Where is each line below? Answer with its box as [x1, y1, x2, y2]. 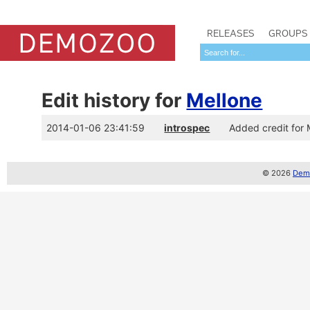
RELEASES [207, 27, 255, 39]
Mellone [186, 89, 263, 112]
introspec [164, 122, 210, 134]
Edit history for [42, 89, 187, 112]
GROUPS [268, 27, 308, 39]
